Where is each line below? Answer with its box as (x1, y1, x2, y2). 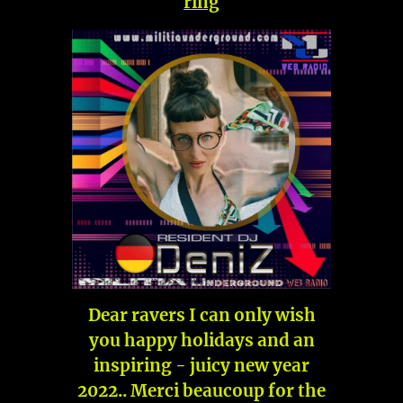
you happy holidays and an (88, 330, 315, 352)
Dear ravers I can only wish (87, 305, 316, 327)
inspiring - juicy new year (94, 355, 309, 377)
